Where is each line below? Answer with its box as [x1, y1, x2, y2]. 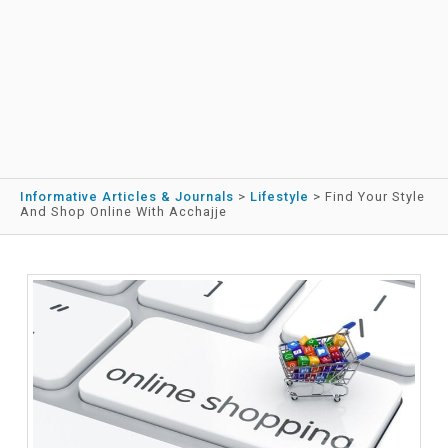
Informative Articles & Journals [20, 189, 234, 205]
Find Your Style [325, 189, 425, 205]
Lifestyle [250, 189, 309, 205]
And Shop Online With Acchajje [20, 204, 227, 220]
